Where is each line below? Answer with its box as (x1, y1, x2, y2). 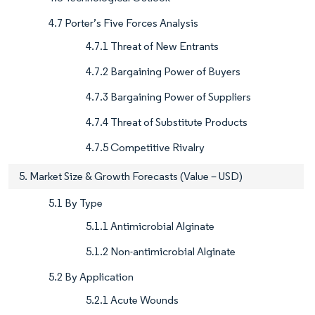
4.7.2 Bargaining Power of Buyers (86, 65, 240, 79)
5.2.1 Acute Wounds (86, 293, 179, 307)
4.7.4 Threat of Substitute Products (86, 115, 247, 129)
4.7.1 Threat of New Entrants (86, 39, 219, 53)
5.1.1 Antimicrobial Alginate (86, 219, 214, 233)
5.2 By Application (49, 270, 134, 284)
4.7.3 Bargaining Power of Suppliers (86, 90, 251, 104)
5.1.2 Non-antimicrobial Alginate (86, 245, 236, 259)
